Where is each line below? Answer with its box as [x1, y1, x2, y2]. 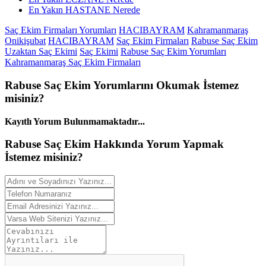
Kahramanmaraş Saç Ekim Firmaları [5, 57, 141, 68]
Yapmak [180, 138, 224, 151]
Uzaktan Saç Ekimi [5, 46, 77, 57]
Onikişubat [5, 36, 46, 46]
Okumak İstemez [153, 79, 239, 91]
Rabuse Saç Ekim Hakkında [5, 138, 146, 151]
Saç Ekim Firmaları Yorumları [5, 25, 116, 36]
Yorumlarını [93, 79, 153, 91]
